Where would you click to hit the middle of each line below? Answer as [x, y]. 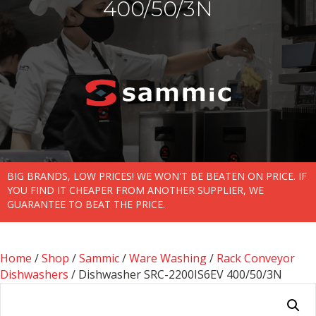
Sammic [99, 258]
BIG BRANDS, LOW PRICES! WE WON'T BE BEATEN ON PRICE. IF [157, 176]
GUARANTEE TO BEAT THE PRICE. [86, 204]
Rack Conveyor [256, 258]
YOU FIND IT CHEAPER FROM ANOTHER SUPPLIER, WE [135, 190]
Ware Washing [168, 258]
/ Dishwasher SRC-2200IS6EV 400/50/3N [175, 274]
